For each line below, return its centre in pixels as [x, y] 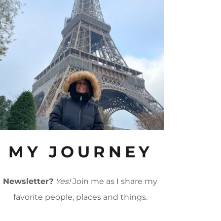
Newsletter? [28, 182]
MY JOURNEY [80, 152]
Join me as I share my [114, 182]
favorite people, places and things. [80, 197]
